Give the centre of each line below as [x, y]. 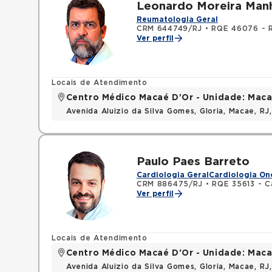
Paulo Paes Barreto [193, 162]
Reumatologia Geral [177, 19]
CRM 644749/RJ [169, 29]
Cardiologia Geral [172, 175]
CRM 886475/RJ [170, 184]
